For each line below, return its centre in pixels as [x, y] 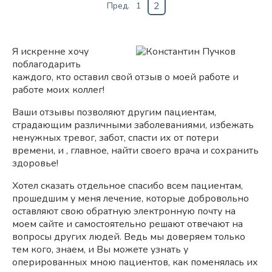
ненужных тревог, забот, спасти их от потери [115, 138]
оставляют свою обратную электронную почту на [124, 211]
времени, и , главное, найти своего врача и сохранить [135, 151]
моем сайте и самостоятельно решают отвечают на [127, 224]
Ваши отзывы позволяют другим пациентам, [114, 112]
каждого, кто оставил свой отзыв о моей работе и [125, 77]
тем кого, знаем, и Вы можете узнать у [100, 250]
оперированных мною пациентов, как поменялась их [135, 262]
